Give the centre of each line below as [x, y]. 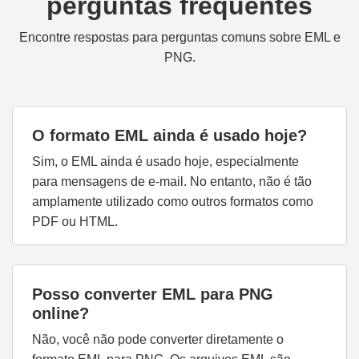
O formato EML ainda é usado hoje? [169, 136]
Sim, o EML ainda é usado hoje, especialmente [165, 162]
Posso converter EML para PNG [153, 294]
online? [61, 314]
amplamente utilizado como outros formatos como [173, 202]
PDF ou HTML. [75, 222]
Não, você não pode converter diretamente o [158, 340]
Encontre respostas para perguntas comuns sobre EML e [179, 38]
